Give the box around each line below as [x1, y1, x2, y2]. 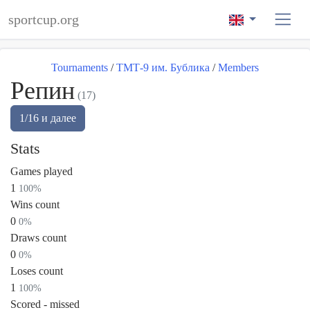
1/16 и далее [19, 112, 76, 124]
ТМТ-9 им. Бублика [116, 62, 210, 73]
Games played [10, 165, 73, 177]
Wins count [10, 199, 60, 210]
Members [218, 62, 259, 73]
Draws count [10, 232, 66, 244]
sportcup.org [8, 12, 79, 27]
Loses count [10, 265, 63, 277]
